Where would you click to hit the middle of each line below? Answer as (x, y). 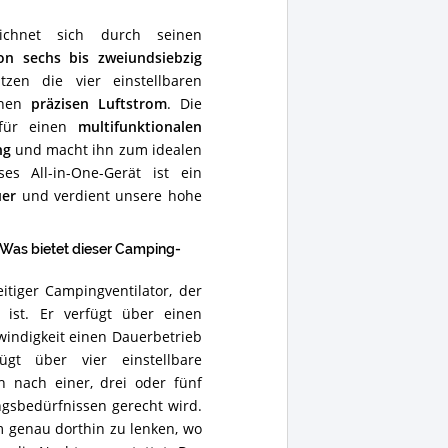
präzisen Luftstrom (99, 104)
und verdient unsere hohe (109, 196)
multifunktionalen (139, 127)
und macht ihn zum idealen (106, 150)
